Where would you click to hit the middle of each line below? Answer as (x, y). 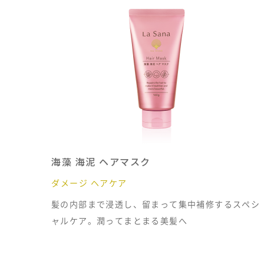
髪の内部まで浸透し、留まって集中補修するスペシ (156, 204)
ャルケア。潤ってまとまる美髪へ (119, 220)
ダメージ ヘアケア (89, 183)
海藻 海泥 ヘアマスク (101, 161)
